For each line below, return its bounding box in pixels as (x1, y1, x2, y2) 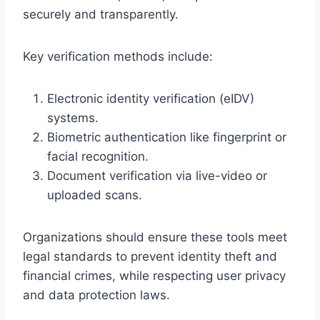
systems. (47, 110, 99, 125)
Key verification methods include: (23, 49, 213, 64)
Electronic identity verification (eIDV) (47, 91, 254, 106)
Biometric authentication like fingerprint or (47, 129, 286, 144)
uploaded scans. (47, 187, 142, 202)
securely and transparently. (23, 6, 179, 21)
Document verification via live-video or (47, 168, 267, 183)
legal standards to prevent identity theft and (23, 249, 277, 264)
